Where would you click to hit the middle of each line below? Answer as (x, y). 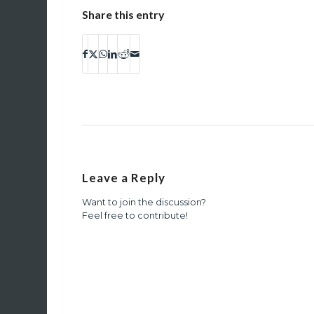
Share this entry (124, 14)
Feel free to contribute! (135, 215)
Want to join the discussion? (144, 202)
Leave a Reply (124, 177)
